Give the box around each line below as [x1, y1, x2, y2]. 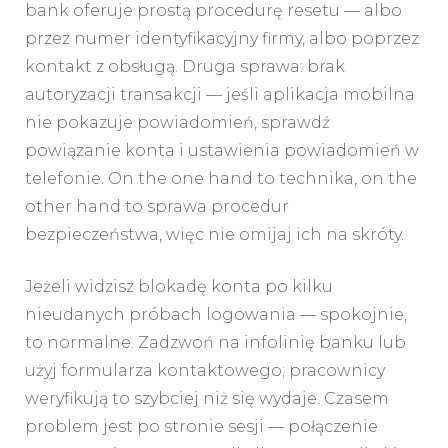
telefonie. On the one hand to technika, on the [25, 169, 417, 189]
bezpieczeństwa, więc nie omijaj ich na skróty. [25, 225, 404, 245]
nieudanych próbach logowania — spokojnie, [25, 305, 407, 325]
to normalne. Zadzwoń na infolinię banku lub [25, 333, 406, 353]
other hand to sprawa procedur [25, 197, 289, 217]
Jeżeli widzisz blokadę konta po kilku [25, 277, 333, 297]
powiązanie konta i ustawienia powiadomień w [25, 141, 419, 161]
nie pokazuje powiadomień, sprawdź [25, 113, 330, 133]
